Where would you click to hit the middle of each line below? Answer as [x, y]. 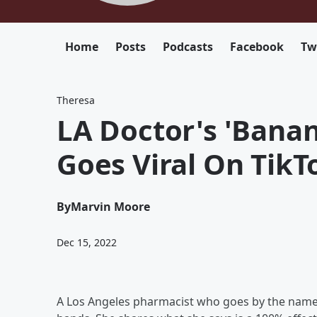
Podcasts [188, 47]
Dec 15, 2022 [87, 242]
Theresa [76, 100]
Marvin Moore [110, 207]
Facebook [257, 47]
